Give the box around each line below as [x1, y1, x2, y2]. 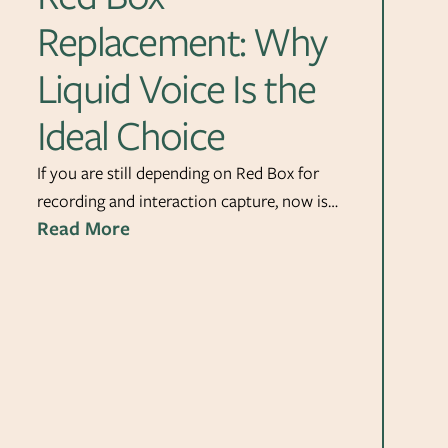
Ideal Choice [36, 105, 225, 165]
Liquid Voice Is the [36, 58, 316, 118]
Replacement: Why [36, 11, 327, 71]
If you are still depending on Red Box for [36, 160, 319, 185]
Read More [36, 214, 130, 242]
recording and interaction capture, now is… [36, 188, 338, 213]
